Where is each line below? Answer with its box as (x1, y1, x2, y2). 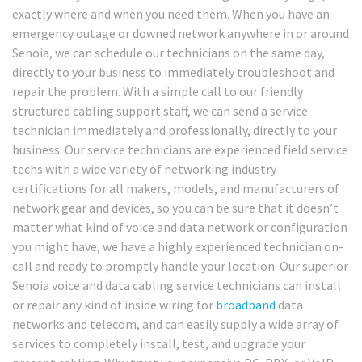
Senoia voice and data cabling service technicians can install (12, 276, 341, 293)
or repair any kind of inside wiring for (12, 296, 216, 313)
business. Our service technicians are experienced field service (12, 141, 348, 158)
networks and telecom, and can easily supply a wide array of (12, 315, 339, 332)
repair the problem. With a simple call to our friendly (12, 82, 303, 99)
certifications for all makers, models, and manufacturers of (12, 179, 339, 196)
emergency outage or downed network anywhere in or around (12, 24, 349, 41)
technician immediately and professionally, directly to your (12, 121, 337, 138)
